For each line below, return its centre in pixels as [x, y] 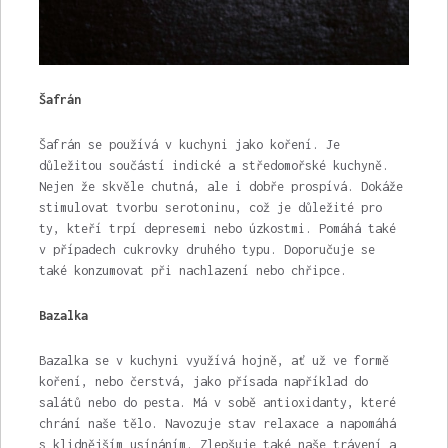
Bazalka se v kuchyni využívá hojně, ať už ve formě [213, 360]
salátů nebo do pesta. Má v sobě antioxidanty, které [217, 402]
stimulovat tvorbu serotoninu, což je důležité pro [210, 207]
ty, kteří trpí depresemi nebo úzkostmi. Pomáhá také [217, 228]
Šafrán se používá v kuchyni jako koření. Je [189, 144]
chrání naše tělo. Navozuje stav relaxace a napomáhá [217, 423]
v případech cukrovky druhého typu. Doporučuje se [206, 249]
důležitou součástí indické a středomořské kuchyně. [213, 165]
